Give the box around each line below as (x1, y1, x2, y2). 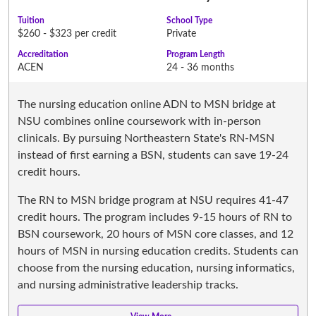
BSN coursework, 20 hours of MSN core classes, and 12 (18, 228, 293, 240)
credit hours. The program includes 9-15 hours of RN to (18, 211, 292, 223)
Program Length (166, 49, 225, 59)
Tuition (18, 16, 44, 25)
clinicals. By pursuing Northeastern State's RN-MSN (18, 132, 274, 144)
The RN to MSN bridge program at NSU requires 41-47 (18, 194, 288, 206)
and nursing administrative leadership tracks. (18, 279, 241, 291)
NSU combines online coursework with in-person (18, 115, 261, 127)
